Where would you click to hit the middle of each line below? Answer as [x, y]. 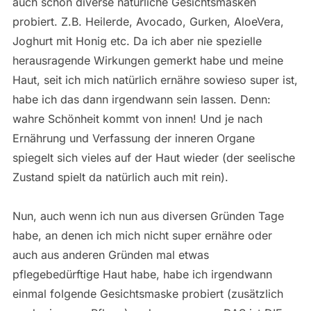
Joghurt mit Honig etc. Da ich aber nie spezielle [137, 41]
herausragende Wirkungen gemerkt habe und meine [148, 60]
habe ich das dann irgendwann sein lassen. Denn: [141, 99]
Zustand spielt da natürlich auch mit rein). [120, 177]
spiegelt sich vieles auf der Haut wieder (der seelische [153, 158]
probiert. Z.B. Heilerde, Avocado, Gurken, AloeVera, [148, 22]
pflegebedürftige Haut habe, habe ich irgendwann [142, 274]
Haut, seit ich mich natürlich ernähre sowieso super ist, [155, 80]
